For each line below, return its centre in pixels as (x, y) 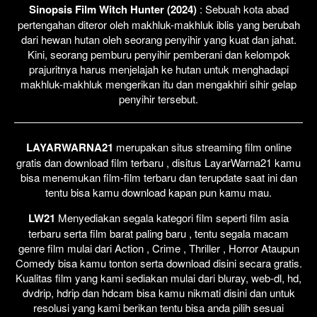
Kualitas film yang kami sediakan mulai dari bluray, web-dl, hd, (158, 277)
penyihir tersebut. (158, 98)
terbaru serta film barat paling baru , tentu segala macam (158, 233)
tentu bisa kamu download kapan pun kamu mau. (158, 192)
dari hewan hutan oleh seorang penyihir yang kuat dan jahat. (158, 39)
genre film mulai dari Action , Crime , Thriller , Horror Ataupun (158, 248)
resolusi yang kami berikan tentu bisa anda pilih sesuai (158, 307)
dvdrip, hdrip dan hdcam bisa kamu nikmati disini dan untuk (158, 292)
